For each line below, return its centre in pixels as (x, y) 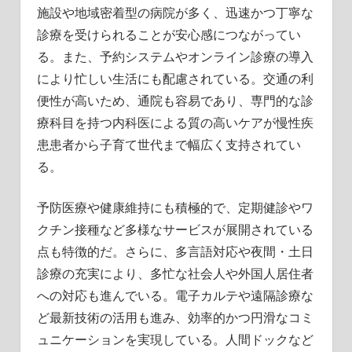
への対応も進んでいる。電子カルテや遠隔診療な (175, 295)
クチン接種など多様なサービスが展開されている (175, 229)
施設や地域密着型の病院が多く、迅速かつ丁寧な (175, 12)
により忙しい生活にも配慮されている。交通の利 (175, 78)
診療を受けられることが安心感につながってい (169, 34)
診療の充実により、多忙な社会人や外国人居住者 (175, 273)
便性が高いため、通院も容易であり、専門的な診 (175, 100)
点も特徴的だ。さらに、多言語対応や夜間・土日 (175, 251)
